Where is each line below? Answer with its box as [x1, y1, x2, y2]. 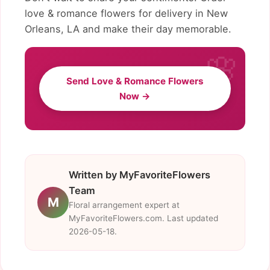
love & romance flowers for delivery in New [25, 7, 228, 19]
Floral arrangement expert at [69, 200, 180, 210]
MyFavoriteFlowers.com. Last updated [69, 213, 218, 224]
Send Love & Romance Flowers [66, 75, 204, 87]
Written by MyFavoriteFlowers [69, 169, 210, 181]
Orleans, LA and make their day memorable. [25, 22, 231, 35]
